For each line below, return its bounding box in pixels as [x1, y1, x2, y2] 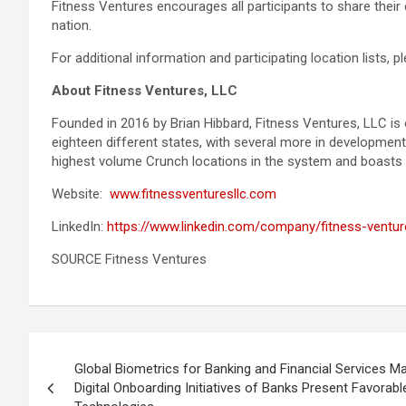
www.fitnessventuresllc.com [110, 186, 276, 202]
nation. [52, 17, 92, 34]
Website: [52, 186, 110, 202]
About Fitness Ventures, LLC [52, 82, 237, 99]
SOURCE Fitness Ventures [52, 251, 207, 267]
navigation [28, 370, 163, 404]
